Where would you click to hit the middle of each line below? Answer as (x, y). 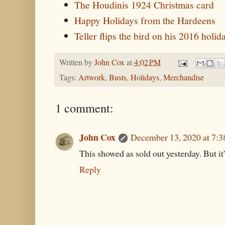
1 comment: (84, 108)
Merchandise (184, 78)
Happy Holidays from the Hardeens (145, 21)
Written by (77, 62)
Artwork (92, 78)
